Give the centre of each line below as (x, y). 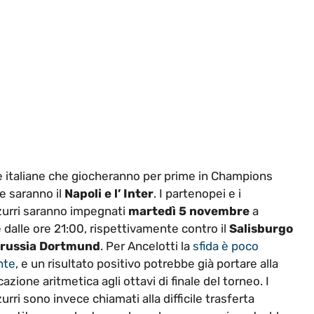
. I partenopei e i (197, 193)
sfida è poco (225, 246)
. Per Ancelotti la (146, 246)
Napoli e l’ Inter (109, 193)
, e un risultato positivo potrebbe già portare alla (146, 263)
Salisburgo (261, 228)
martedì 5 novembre (189, 211)
